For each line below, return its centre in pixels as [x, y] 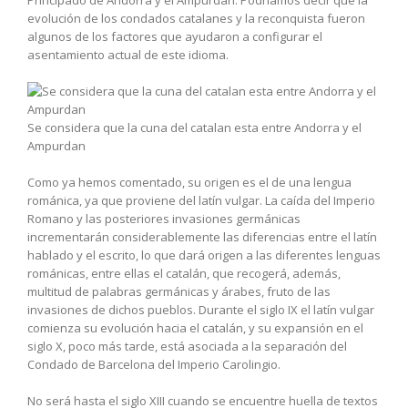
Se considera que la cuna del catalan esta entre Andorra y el [194, 127]
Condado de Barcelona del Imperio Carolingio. [154, 364]
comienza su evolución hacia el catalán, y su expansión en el [195, 327]
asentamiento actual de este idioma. [128, 54]
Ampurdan [56, 145]
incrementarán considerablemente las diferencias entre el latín [202, 236]
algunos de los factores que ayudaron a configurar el [175, 36]
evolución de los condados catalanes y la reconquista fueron [196, 18]
